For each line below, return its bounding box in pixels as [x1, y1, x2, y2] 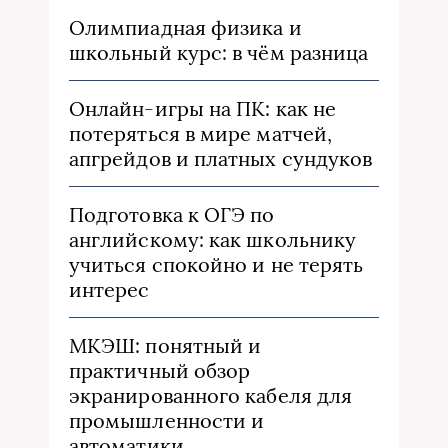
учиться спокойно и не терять [69, 252, 364, 278]
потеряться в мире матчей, [69, 121, 332, 147]
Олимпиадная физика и [69, 15, 302, 41]
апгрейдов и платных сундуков [69, 146, 373, 172]
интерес [69, 277, 150, 303]
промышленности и [69, 408, 265, 434]
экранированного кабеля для [69, 383, 353, 409]
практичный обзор [69, 358, 251, 384]
